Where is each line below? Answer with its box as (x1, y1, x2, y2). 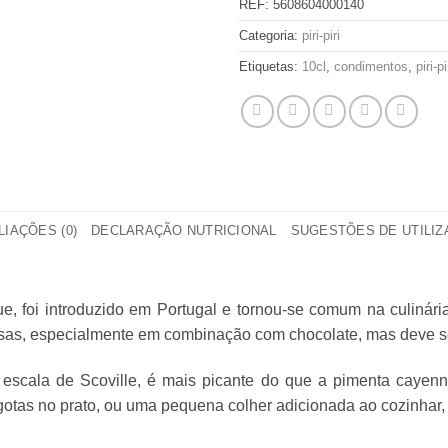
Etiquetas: (239, 59, 302, 75)
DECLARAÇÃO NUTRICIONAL (91, 223, 277, 239)
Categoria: (239, 28, 302, 44)
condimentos (334, 59, 408, 75)
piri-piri (302, 28, 340, 44)
